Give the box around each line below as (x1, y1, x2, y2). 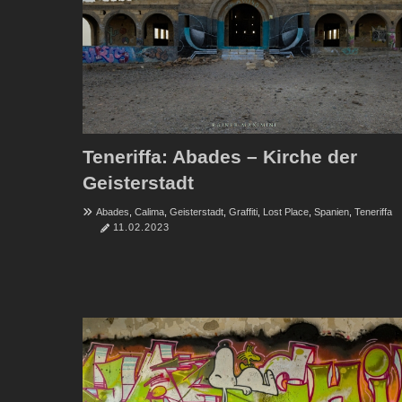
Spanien (314, 205, 349, 217)
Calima (135, 205, 164, 217)
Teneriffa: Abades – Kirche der (83, 145, 357, 167)
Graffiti (229, 205, 258, 217)
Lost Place (263, 205, 309, 217)
